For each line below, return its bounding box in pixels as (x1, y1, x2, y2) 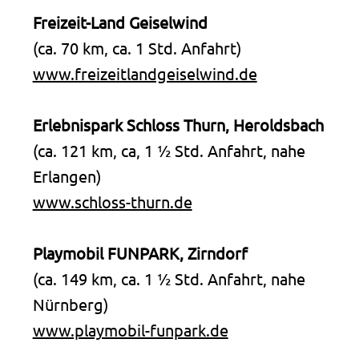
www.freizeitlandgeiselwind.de (32, 63, 257, 83)
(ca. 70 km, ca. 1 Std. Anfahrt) (32, 37, 241, 58)
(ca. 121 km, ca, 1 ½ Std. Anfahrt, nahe (32, 139, 305, 160)
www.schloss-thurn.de (32, 191, 192, 212)
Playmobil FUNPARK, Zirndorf (32, 242, 248, 263)
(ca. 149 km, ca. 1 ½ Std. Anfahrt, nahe (32, 268, 305, 288)
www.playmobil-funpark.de (32, 319, 228, 340)
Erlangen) (32, 165, 101, 186)
